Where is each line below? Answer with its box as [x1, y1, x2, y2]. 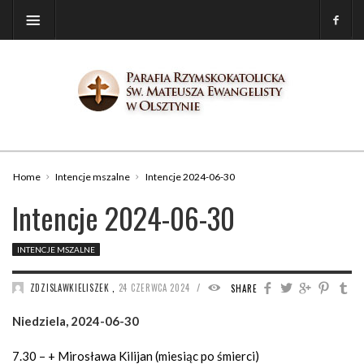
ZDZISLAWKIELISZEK [29, 281, 110, 294]
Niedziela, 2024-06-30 [12, 314, 139, 328]
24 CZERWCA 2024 [118, 281, 193, 294]
